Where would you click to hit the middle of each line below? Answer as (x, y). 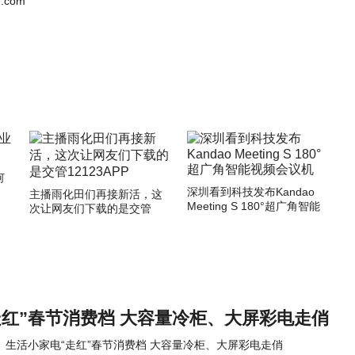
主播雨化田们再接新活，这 (96, 194)
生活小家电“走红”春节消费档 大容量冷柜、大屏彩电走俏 (144, 345)
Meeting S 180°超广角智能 (254, 206)
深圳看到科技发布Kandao (251, 192)
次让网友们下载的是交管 (90, 208)
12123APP (56, 223)
